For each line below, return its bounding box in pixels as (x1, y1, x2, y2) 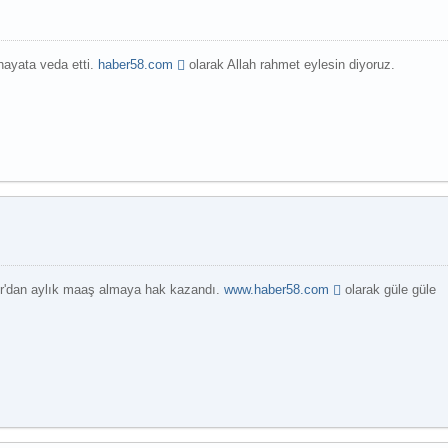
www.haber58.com (224, 281, 330, 297)
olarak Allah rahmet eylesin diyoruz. (185, 57, 396, 72)
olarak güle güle (341, 281, 437, 297)
